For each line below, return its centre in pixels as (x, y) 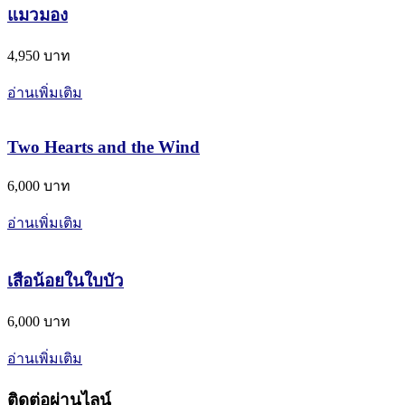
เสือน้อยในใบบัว (66, 280)
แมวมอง (38, 14)
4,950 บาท (39, 56)
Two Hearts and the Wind (104, 147)
